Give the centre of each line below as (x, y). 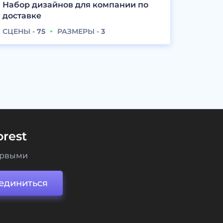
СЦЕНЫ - (19, 32)
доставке (22, 16)
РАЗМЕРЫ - (79, 32)
